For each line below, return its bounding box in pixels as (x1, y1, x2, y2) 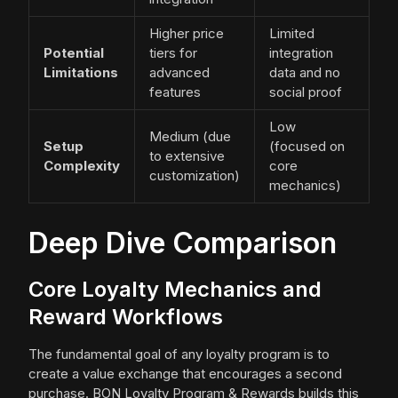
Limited (269, 25, 314, 43)
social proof (269, 84, 342, 101)
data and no (269, 64, 340, 82)
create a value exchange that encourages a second (28, 365, 342, 383)
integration (269, 44, 333, 62)
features (149, 84, 201, 101)
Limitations (44, 64, 118, 82)
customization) (149, 167, 240, 185)
